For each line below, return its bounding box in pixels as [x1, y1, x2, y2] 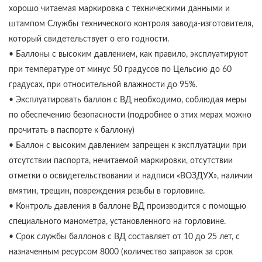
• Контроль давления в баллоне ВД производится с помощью [9, 202, 246, 211]
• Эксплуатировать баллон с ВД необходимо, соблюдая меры [9, 96, 246, 105]
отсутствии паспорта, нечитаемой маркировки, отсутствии [9, 157, 233, 166]
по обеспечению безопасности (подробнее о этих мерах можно [9, 111, 251, 120]
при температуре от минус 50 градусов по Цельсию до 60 [9, 65, 232, 74]
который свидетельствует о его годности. [9, 35, 169, 44]
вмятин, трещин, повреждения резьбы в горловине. [9, 187, 205, 196]
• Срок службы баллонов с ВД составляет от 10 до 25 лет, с [9, 233, 240, 242]
